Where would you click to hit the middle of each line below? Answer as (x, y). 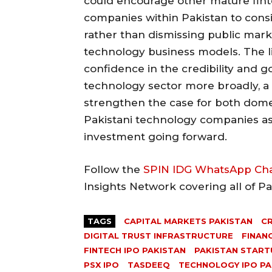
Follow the (114, 169)
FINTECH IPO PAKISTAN (135, 250)
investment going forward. (155, 136)
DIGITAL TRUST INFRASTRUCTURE (158, 235)
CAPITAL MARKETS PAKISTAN (188, 221)
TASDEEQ (149, 264)
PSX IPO (101, 264)
